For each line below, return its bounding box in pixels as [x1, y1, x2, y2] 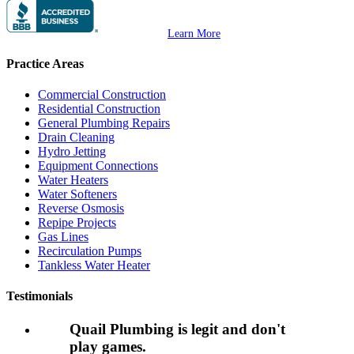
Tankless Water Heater [38, 258, 150, 273]
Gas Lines [38, 230, 88, 244]
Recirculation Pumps [38, 244, 141, 258]
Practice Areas [6, 56, 84, 70]
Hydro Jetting [38, 145, 106, 159]
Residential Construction [38, 102, 160, 116]
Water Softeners [38, 187, 117, 201]
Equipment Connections [38, 159, 158, 173]
